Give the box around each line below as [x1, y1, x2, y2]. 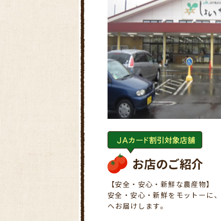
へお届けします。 [108, 200, 168, 211]
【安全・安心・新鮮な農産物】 [108, 179, 214, 189]
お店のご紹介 [132, 154, 203, 172]
